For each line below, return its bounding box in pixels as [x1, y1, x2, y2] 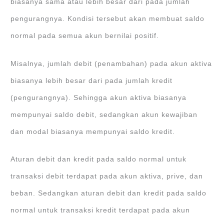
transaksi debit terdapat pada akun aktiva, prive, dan [10, 172, 203, 180]
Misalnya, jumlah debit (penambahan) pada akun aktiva [10, 59, 212, 67]
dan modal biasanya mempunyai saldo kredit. [10, 127, 175, 135]
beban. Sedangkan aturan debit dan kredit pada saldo [10, 189, 207, 197]
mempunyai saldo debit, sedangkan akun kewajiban [10, 110, 198, 118]
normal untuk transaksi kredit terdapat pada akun [10, 206, 190, 214]
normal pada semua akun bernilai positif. [10, 31, 159, 39]
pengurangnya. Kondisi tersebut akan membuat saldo [10, 14, 205, 22]
